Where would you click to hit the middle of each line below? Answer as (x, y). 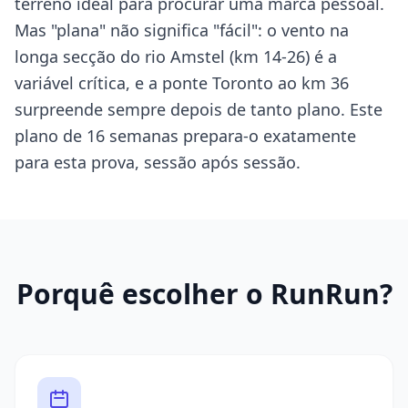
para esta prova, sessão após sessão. (158, 162)
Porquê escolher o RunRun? (204, 294)
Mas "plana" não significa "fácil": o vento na (182, 30)
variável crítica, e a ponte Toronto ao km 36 (182, 83)
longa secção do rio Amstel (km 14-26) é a (176, 56)
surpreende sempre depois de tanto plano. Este (199, 109)
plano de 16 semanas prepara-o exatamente (185, 136)
